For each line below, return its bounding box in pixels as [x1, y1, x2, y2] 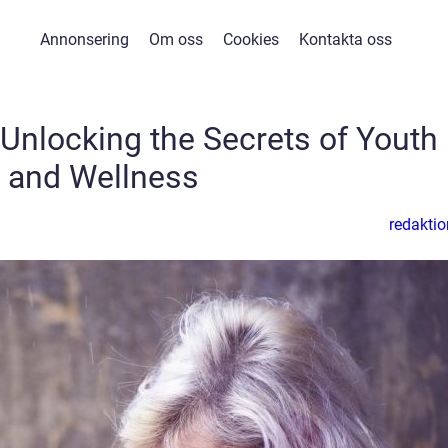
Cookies [222, 30, 279, 49]
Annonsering [39, 30, 129, 49]
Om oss [148, 30, 203, 49]
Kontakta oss [298, 30, 392, 49]
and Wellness [7, 158, 199, 196]
